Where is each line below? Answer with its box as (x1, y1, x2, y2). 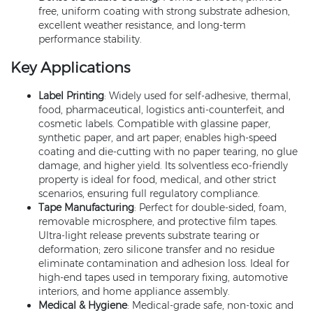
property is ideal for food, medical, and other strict (38, 173, 276, 186)
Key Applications (10, 58, 130, 76)
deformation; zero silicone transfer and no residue (38, 243, 275, 256)
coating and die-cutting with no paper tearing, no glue (38, 145, 298, 158)
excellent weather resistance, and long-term (38, 19, 246, 31)
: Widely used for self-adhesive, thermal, (104, 89, 291, 102)
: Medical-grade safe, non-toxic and (127, 299, 293, 312)
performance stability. (38, 33, 142, 45)
